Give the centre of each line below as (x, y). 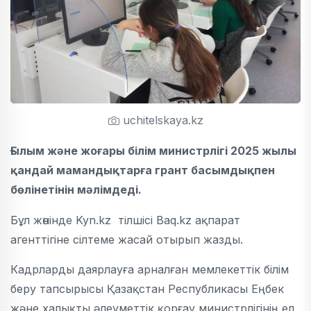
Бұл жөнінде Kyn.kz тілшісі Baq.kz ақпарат (125, 220)
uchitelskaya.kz (161, 120)
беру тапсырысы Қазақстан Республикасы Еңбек (147, 288)
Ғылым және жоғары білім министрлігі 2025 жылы (153, 150)
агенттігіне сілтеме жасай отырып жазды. (127, 239)
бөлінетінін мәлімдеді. (76, 189)
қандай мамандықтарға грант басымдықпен (143, 170)
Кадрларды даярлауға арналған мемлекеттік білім (150, 269)
